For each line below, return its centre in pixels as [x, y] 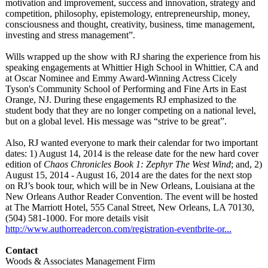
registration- [155, 229]
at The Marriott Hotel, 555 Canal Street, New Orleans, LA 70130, [130, 207]
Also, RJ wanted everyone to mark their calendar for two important [132, 143]
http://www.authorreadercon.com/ [69, 229]
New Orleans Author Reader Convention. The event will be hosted [132, 197]
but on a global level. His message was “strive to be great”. [116, 121]
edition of [25, 164]
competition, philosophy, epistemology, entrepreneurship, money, [128, 13]
